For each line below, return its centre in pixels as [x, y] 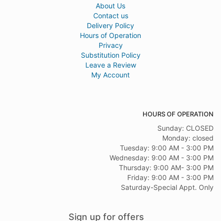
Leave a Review [110, 65]
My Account [110, 74]
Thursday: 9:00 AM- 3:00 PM [166, 167]
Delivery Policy [110, 25]
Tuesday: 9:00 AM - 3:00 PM [167, 147]
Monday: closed [188, 138]
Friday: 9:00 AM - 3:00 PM [170, 177]
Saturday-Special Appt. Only [167, 187]
